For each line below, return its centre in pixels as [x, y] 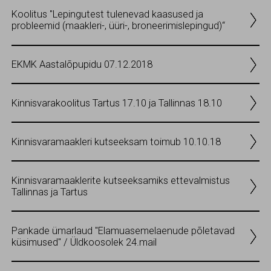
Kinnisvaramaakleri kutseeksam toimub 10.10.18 [116, 142]
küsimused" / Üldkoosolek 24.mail [84, 242]
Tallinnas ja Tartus [50, 192]
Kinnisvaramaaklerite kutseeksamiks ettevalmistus [121, 180]
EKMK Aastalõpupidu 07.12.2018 [82, 64]
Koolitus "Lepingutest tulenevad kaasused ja [107, 15]
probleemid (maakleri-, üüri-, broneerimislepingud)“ [118, 26]
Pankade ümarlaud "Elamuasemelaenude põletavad [123, 230]
